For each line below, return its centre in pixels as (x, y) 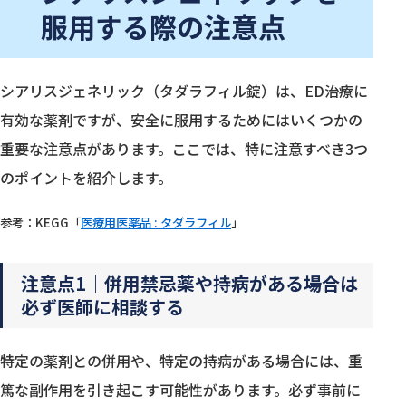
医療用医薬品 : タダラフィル (156, 222)
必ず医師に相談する (102, 306)
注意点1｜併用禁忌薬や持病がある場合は (189, 283)
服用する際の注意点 (163, 26)
